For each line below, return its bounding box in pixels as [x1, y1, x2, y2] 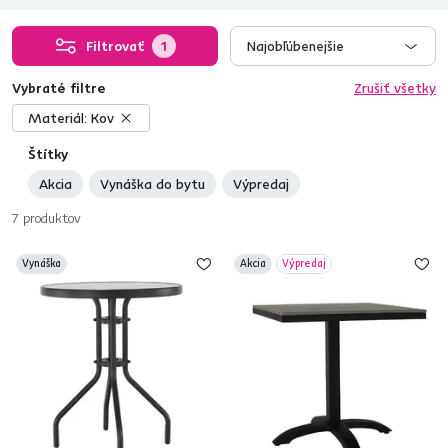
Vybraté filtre [12, 79, 106, 97]
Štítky [28, 145, 68, 163]
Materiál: [28, 109, 87, 127]
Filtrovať [86, 37, 144, 55]
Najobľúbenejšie [247, 37, 344, 55]
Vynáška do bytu [100, 175, 205, 193]
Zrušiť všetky [354, 79, 436, 97]
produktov [19, 209, 81, 227]
